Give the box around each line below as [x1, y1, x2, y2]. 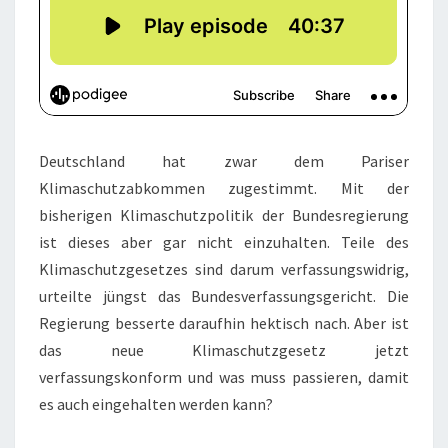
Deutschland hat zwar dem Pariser [39, 151, 409, 171]
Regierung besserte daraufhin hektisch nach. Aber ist [39, 313, 409, 333]
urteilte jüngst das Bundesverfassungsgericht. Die [39, 286, 409, 306]
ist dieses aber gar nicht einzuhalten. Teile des [39, 232, 409, 252]
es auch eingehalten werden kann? [39, 394, 273, 414]
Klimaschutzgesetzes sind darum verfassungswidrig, [39, 259, 409, 279]
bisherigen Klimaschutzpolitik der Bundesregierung [39, 205, 409, 225]
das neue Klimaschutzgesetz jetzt [39, 340, 409, 360]
